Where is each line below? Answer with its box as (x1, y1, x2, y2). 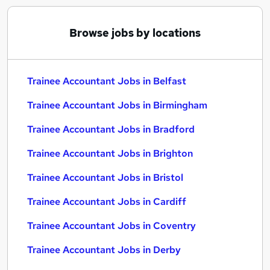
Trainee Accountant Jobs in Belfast (27, 75, 186, 87)
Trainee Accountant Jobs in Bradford (27, 123, 195, 136)
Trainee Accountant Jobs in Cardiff (27, 195, 186, 208)
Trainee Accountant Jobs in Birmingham (27, 99, 207, 111)
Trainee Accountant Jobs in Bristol (27, 171, 183, 184)
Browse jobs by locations (69, 26, 201, 40)
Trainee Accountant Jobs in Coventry (27, 219, 196, 232)
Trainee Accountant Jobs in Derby (27, 243, 181, 256)
